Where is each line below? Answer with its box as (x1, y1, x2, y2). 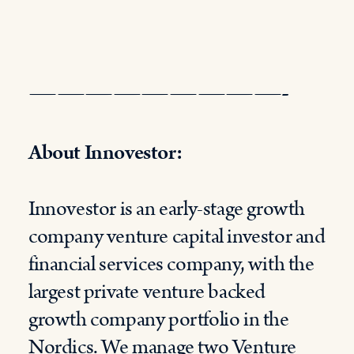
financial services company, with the (28, 250, 314, 279)
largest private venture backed (28, 277, 266, 307)
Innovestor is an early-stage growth (28, 194, 306, 224)
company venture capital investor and (28, 222, 326, 251)
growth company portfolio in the (28, 305, 289, 334)
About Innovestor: (28, 138, 183, 168)
